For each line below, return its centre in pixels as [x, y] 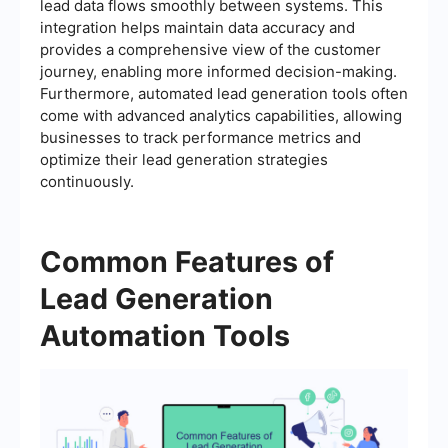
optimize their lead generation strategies [184, 159]
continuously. [87, 181]
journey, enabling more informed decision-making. [218, 71]
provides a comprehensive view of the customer [210, 49]
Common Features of [187, 261]
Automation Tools [165, 335]
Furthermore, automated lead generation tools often [224, 93]
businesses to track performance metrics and [200, 137]
